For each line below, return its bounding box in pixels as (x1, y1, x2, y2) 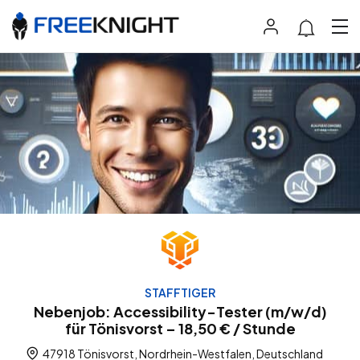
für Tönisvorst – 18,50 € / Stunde (64, 319, 296, 338)
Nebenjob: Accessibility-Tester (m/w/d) (33, 302, 327, 321)
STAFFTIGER (145, 285, 215, 301)
